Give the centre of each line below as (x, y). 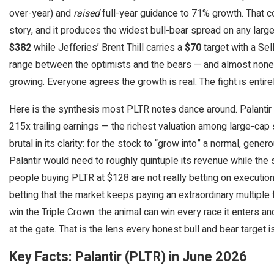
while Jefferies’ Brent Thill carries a (108, 47)
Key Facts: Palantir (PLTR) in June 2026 (128, 257)
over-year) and (41, 13)
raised (87, 13)
